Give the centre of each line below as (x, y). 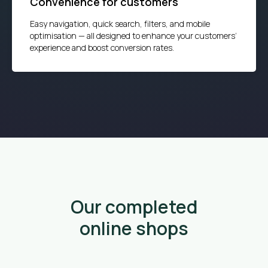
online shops (134, 228)
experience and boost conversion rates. (102, 47)
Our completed (134, 206)
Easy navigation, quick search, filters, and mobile (120, 23)
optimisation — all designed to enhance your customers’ (133, 35)
